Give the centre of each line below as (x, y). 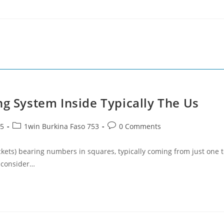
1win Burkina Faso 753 (61, 126)
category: (27, 136)
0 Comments (140, 126)
